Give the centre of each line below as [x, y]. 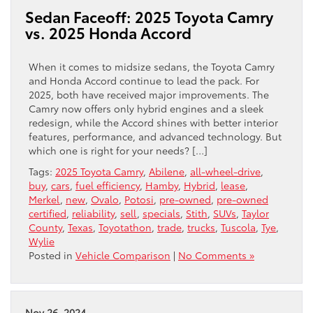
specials [161, 213]
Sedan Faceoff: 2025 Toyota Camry [149, 17]
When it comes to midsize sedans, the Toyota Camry [152, 67]
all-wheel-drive [225, 172]
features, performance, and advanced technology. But [155, 137]
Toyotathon [125, 227]
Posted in [52, 255]
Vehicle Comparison [123, 255]
